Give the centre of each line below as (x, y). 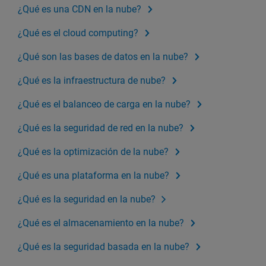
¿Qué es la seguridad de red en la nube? (101, 128)
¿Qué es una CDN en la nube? (80, 9)
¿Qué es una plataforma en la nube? (94, 176)
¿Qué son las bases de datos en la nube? (103, 57)
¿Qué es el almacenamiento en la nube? (101, 223)
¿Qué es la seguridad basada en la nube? (104, 247)
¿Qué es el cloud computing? (78, 33)
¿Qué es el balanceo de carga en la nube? (104, 104)
